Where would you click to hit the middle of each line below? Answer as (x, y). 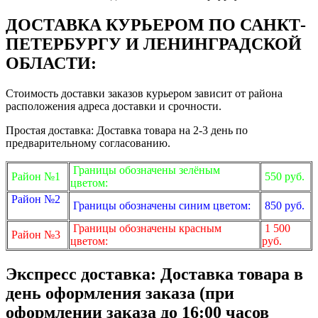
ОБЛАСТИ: (51, 64)
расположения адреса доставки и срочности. (115, 106)
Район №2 (36, 199)
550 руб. (283, 177)
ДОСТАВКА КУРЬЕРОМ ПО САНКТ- (156, 25)
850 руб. (283, 206)
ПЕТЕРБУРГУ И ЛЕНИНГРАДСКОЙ (154, 44)
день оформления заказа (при (120, 294)
